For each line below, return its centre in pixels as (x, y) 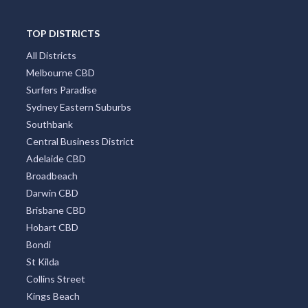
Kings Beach (53, 296)
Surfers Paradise (61, 90)
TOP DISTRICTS (63, 34)
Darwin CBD (52, 193)
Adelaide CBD (56, 159)
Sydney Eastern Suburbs (78, 107)
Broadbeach (52, 176)
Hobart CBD (52, 228)
